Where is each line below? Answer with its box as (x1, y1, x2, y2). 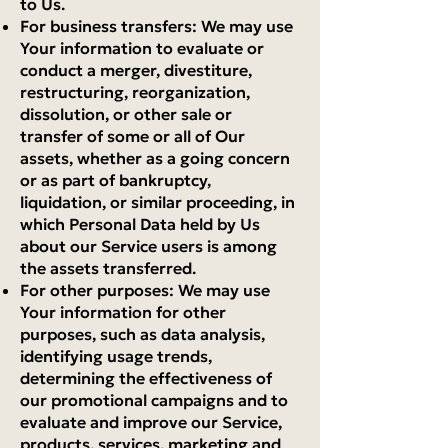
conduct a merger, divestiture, (20, 60, 252, 80)
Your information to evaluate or (20, 38, 264, 58)
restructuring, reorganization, (20, 82, 250, 102)
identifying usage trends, (20, 346, 212, 366)
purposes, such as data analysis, (20, 324, 265, 344)
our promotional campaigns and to (20, 390, 288, 410)
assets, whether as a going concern (20, 148, 290, 168)
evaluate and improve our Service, (20, 412, 282, 432)
